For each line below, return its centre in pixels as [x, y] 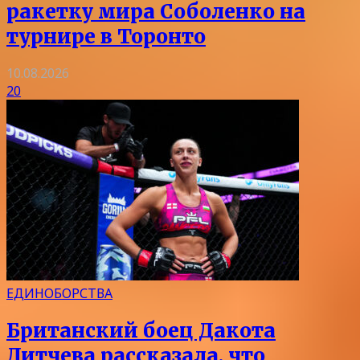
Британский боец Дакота [141, 331]
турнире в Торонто [106, 36]
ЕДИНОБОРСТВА [59, 294]
